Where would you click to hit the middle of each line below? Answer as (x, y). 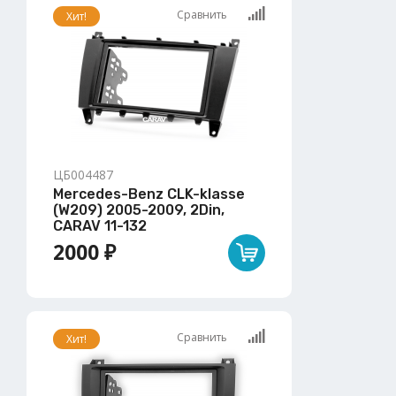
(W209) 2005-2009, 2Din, (139, 209)
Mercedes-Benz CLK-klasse (149, 194)
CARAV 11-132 (100, 225)
